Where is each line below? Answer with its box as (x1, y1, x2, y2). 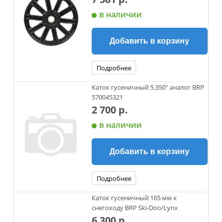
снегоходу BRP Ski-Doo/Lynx (91, 203, 178, 212)
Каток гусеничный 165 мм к (91, 193, 177, 202)
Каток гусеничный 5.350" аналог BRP (91, 83, 204, 92)
